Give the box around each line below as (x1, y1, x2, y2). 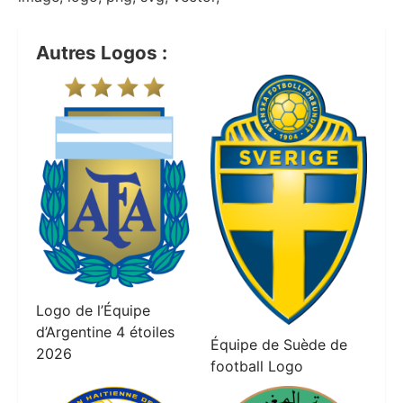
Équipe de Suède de (210, 335, 347, 354)
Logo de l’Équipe (36, 300, 150, 319)
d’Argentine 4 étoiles (36, 322, 175, 341)
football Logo (210, 356, 303, 375)
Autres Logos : (36, 41, 167, 65)
